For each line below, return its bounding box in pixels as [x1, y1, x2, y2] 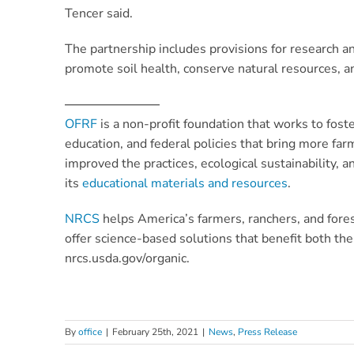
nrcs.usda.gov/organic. [65, 250, 190, 267]
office [78, 326, 102, 338]
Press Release [238, 326, 297, 338]
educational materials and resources [82, 175, 288, 192]
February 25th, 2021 [112, 326, 198, 338]
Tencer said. [65, 5, 133, 22]
